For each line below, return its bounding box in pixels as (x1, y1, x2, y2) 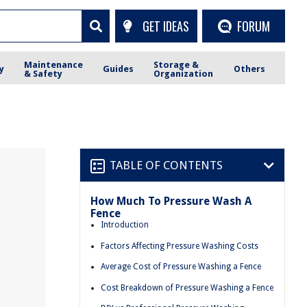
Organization (153, 68, 214, 79)
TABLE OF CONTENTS (110, 158, 223, 172)
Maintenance (24, 59, 84, 70)
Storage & (153, 59, 199, 70)
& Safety (24, 68, 63, 79)
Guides (103, 64, 134, 74)
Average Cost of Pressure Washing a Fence (101, 262, 261, 272)
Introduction (101, 220, 149, 230)
